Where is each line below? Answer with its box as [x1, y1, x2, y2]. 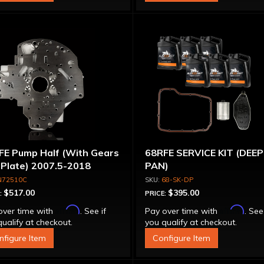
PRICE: [145, 189, 169, 197]
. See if [80, 206, 106, 216]
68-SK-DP [161, 176, 194, 184]
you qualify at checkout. [145, 217, 237, 227]
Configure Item [153, 233, 211, 243]
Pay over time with [145, 206, 220, 216]
